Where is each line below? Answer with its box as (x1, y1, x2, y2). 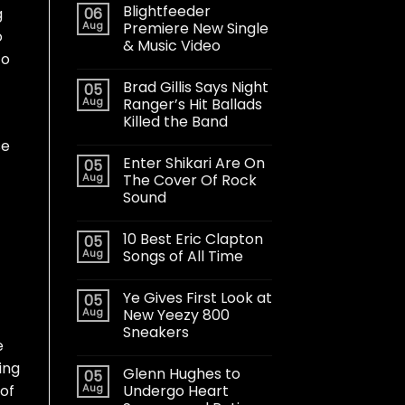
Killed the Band (122, 110, 228, 132)
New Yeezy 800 (122, 304, 230, 325)
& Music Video (122, 34, 221, 56)
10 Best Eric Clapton (122, 228, 263, 250)
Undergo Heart (122, 380, 229, 401)
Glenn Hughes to (122, 363, 240, 384)
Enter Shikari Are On (122, 152, 265, 174)
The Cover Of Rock (122, 169, 257, 191)
